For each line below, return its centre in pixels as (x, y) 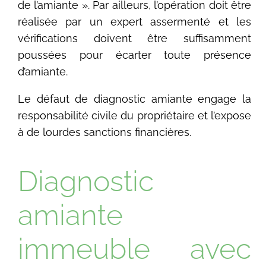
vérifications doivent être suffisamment (134, 38)
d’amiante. (43, 71)
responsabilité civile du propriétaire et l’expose (134, 115)
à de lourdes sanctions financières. (105, 132)
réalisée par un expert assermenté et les (134, 21)
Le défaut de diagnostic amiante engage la (134, 99)
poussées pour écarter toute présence (134, 55)
